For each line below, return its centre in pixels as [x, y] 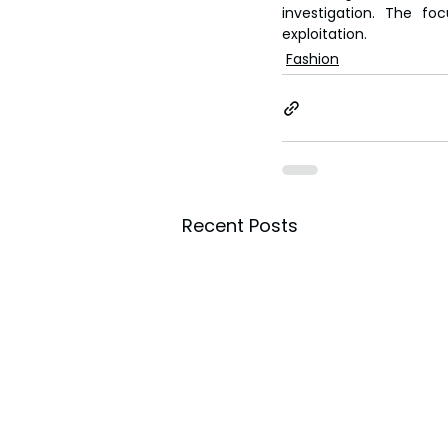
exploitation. [324, 34]
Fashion [312, 59]
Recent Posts [240, 226]
